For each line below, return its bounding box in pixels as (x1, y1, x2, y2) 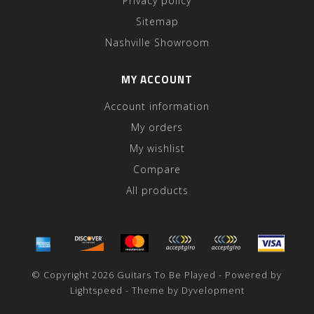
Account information (104, 100, 210, 113)
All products (125, 184, 189, 197)
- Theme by (122, 285, 182, 296)
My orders (131, 121, 183, 134)
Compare (133, 163, 181, 176)
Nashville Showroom (104, 36, 210, 49)
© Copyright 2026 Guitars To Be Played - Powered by (32, 269, 282, 281)
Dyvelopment (181, 285, 245, 296)
